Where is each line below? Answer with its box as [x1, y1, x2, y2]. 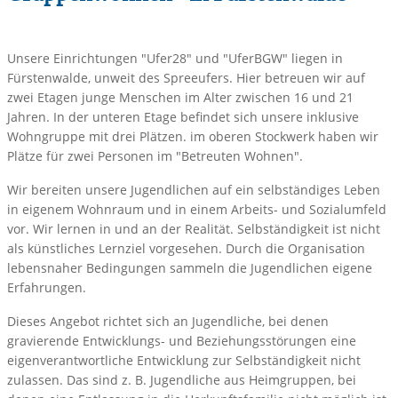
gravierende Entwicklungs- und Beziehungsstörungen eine [6, 332, 356, 350]
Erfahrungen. [6, 279, 86, 297]
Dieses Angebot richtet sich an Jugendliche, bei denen [6, 313, 329, 330]
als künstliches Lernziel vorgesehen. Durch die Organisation [6, 240, 365, 258]
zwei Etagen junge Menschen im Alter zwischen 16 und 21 [6, 89, 354, 107]
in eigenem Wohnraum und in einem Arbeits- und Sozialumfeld [6, 201, 386, 219]
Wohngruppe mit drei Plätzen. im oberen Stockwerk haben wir [6, 128, 378, 146]
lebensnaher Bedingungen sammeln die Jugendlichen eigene [6, 259, 372, 277]
